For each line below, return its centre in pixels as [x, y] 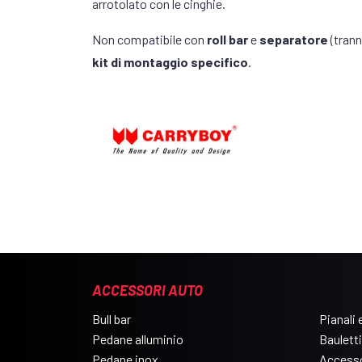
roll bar [227, 39]
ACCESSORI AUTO [147, 290]
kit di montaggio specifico [170, 61]
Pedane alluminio [138, 339]
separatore [295, 39]
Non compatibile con [149, 39]
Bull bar [112, 318]
